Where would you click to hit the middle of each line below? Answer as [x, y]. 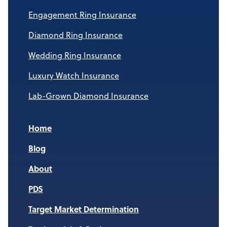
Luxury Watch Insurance [74, 75]
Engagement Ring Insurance [82, 15]
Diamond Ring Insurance [75, 35]
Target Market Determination [84, 209]
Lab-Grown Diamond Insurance [88, 96]
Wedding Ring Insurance [75, 55]
